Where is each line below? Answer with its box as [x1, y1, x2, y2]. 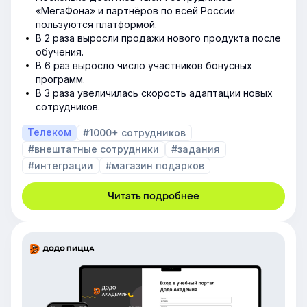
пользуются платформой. [36, 19, 157, 31]
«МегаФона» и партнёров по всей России [36, 5, 235, 17]
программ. [36, 73, 85, 86]
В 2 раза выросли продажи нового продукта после [36, 32, 281, 45]
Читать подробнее [108, 190, 199, 204]
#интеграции [28, 160, 93, 172]
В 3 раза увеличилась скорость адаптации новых [36, 87, 273, 99]
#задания [171, 143, 220, 156]
